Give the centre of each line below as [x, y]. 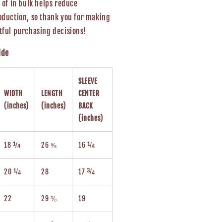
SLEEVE [88, 81]
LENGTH [52, 93]
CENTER [89, 93]
